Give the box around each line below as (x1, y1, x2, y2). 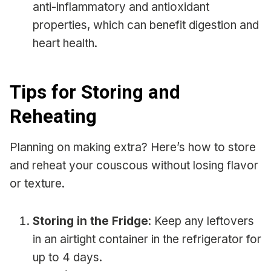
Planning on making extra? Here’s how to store (10, 140, 256, 154)
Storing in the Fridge (33, 214, 148, 228)
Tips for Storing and (10, 81, 180, 104)
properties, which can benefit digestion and (33, 18, 259, 32)
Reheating (10, 105, 97, 128)
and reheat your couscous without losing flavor (10, 158, 258, 172)
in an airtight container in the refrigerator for (33, 232, 261, 246)
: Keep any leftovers (148, 214, 254, 228)
